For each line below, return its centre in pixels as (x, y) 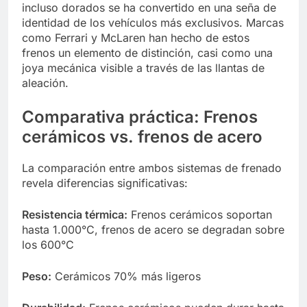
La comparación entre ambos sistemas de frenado (152, 168)
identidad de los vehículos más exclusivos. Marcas (153, 22)
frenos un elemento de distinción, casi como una (147, 52)
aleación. (45, 83)
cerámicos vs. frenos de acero (142, 136)
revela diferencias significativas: (105, 183)
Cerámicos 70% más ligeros (126, 276)
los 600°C (48, 244)
